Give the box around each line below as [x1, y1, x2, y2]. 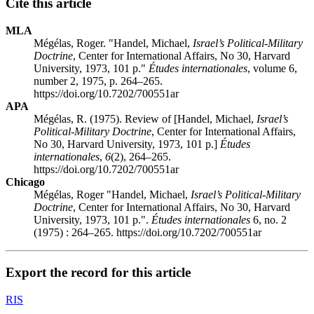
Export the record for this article [6, 264, 191, 280]
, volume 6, [247, 62, 297, 75]
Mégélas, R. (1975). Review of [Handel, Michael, [34, 113, 257, 125]
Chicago [6, 176, 45, 189]
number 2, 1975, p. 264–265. [34, 75, 163, 88]
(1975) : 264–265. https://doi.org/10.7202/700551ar [34, 226, 261, 239]
